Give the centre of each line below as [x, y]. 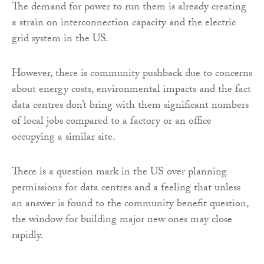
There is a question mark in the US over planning [119, 173]
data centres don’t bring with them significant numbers [130, 106]
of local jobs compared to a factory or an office [112, 122]
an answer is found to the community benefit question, [130, 204]
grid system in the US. [60, 39]
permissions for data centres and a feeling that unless [126, 189]
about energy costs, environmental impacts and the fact [131, 90]
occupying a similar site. [64, 138]
